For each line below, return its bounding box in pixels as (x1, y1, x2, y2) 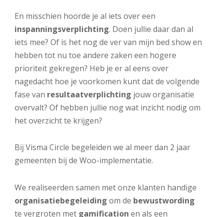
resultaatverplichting (47, 89, 133, 100)
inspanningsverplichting (15, 23, 109, 34)
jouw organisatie (133, 89, 194, 100)
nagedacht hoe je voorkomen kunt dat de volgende (15, 76, 200, 87)
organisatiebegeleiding (15, 195, 109, 206)
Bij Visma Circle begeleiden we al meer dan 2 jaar (15, 142, 190, 153)
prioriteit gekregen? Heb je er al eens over (15, 62, 169, 74)
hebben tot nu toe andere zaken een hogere (15, 49, 176, 61)
